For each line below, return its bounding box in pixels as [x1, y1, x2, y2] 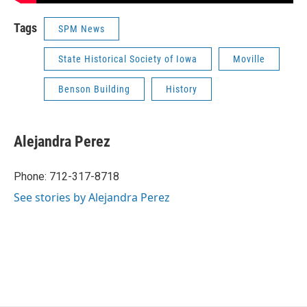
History [166, 83, 197, 95]
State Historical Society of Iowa [58, 53, 197, 64]
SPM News [58, 23, 105, 34]
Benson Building [58, 83, 130, 95]
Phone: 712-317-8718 [14, 169, 119, 183]
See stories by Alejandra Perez [14, 189, 170, 205]
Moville [233, 53, 265, 64]
